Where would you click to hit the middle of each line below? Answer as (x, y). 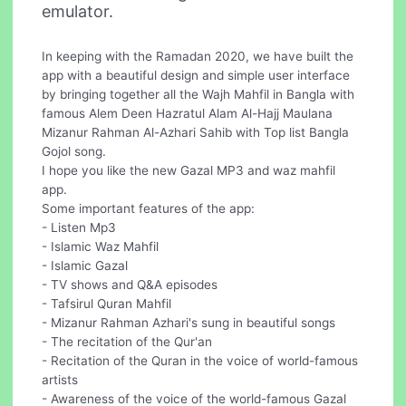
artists (60, 379)
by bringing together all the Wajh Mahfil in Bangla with (198, 94)
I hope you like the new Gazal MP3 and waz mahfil (189, 170)
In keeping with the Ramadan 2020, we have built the (198, 56)
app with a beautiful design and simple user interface (196, 75)
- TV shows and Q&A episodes (130, 284)
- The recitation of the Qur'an (127, 341)
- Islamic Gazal (85, 265)
